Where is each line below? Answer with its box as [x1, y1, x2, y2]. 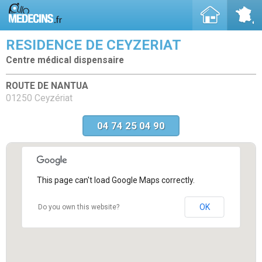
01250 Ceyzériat [6, 92, 73, 104]
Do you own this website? [37, 202, 119, 211]
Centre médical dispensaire [6, 55, 124, 65]
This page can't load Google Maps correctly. [36, 175, 195, 185]
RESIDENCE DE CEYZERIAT [6, 37, 181, 53]
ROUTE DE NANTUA [6, 80, 88, 91]
